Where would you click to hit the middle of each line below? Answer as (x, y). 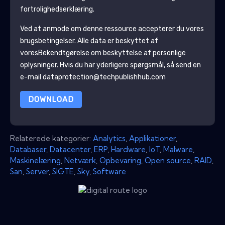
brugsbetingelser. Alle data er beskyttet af (89, 41)
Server (37, 171)
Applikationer (152, 138)
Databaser (28, 149)
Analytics (109, 138)
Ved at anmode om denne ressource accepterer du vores (112, 29)
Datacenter (70, 149)
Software (109, 171)
